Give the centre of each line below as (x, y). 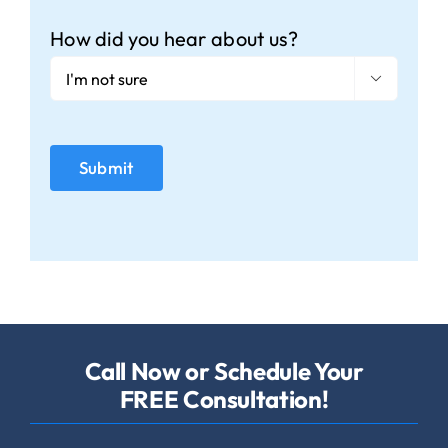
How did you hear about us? (174, 39)
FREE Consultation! (224, 398)
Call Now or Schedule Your (224, 370)
